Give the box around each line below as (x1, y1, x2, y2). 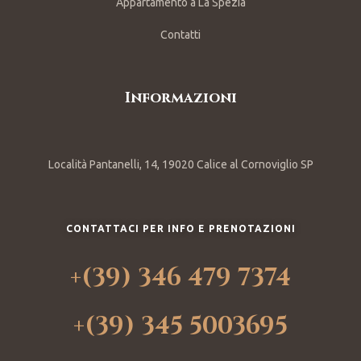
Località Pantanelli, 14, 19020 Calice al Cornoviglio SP (48, 157, 313, 171)
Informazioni (124, 87, 237, 108)
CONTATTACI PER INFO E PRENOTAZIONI (65, 222, 296, 234)
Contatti (160, 27, 201, 41)
